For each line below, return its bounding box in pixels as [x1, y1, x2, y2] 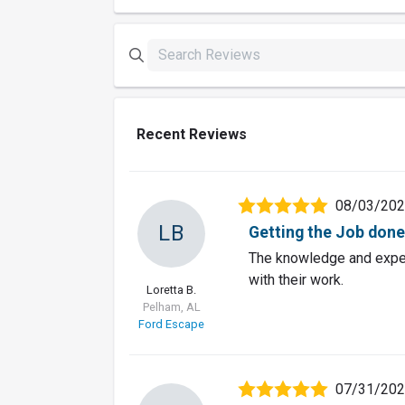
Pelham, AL [142, 299, 201, 314]
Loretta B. [146, 282, 196, 297]
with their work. [249, 270, 344, 288]
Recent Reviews [137, 125, 247, 143]
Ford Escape [138, 316, 204, 331]
